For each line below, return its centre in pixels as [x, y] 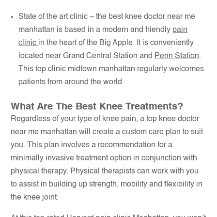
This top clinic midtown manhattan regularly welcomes [111, 69]
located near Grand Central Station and [87, 56]
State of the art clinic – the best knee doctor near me [107, 17]
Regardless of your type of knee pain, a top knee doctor [105, 119]
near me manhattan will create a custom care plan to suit [107, 132]
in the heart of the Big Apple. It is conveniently [116, 43]
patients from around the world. [71, 82]
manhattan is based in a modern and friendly [96, 30]
